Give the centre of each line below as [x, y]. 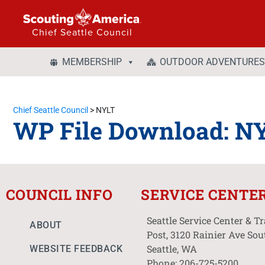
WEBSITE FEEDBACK [76, 249]
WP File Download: [124, 130]
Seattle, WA [172, 249]
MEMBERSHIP [92, 62]
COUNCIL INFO [59, 195]
